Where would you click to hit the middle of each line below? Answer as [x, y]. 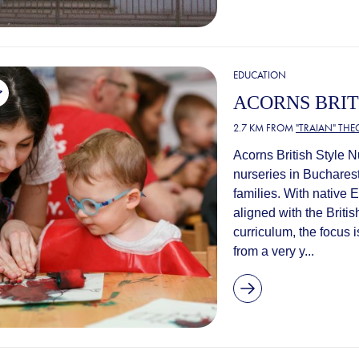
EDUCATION [260, 75]
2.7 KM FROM [265, 128]
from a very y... [274, 252]
